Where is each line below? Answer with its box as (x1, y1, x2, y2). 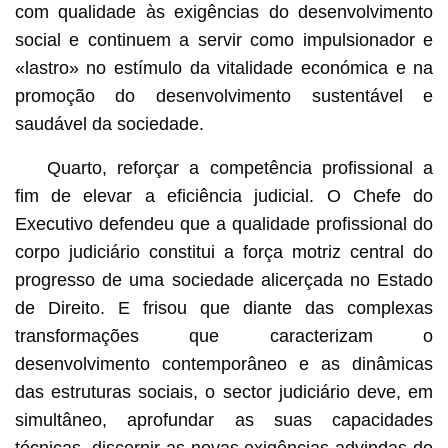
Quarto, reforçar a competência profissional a (46, 157, 434, 178)
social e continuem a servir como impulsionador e (14, 29, 434, 50)
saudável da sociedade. (14, 113, 204, 134)
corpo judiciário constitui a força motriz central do (14, 241, 434, 262)
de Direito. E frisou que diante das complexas (14, 297, 434, 318)
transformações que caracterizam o (14, 325, 434, 346)
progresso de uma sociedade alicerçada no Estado (14, 269, 434, 290)
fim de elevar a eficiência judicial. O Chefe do (14, 185, 434, 206)
